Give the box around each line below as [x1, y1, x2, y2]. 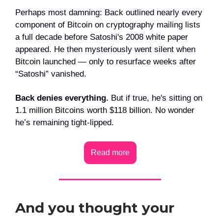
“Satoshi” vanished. [15, 69, 86, 79]
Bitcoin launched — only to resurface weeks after [15, 56, 196, 66]
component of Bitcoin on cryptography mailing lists [15, 20, 200, 29]
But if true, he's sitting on [109, 93, 202, 103]
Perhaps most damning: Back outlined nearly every [15, 7, 202, 17]
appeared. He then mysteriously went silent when [15, 44, 195, 54]
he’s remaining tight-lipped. [15, 117, 114, 127]
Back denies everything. [15, 93, 109, 103]
